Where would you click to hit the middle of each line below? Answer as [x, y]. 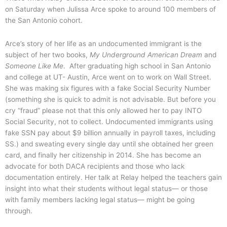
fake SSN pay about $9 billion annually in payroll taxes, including [110, 133]
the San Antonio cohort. [45, 20]
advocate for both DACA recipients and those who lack [95, 166]
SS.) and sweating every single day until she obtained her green [109, 144]
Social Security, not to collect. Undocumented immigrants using [109, 121]
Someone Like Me [34, 66]
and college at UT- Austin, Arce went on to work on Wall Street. [108, 77]
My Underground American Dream [146, 54]
